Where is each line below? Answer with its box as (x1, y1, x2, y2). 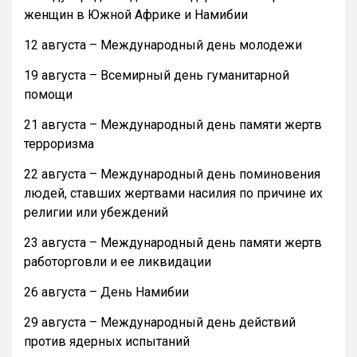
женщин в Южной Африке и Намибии (24, 7, 248, 23)
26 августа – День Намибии (24, 284, 189, 300)
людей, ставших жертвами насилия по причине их (24, 186, 323, 202)
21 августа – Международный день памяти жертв (24, 117, 322, 133)
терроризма (24, 136, 94, 152)
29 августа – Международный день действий (24, 315, 296, 331)
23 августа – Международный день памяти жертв (24, 235, 322, 251)
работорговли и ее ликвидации (24, 254, 211, 270)
